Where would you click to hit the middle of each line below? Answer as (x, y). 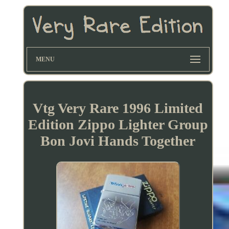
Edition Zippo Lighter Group (118, 124)
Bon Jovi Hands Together (118, 141)
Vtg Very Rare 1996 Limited (118, 108)
